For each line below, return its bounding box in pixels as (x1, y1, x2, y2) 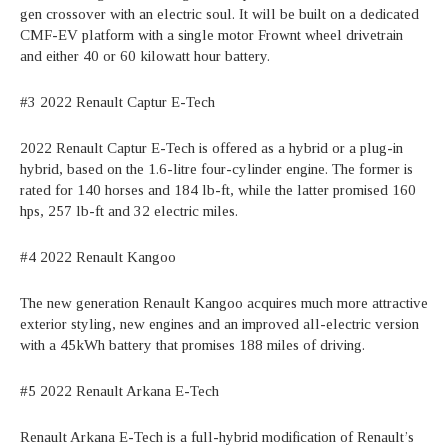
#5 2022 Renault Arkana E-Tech (20, 382, 219, 399)
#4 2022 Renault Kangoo (20, 248, 176, 265)
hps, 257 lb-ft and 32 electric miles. (20, 202, 238, 219)
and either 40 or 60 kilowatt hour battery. (20, 47, 270, 64)
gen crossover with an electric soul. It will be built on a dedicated (20, 5, 419, 22)
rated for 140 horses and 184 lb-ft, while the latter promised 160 (20, 181, 416, 198)
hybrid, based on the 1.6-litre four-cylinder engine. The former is (20, 160, 413, 177)
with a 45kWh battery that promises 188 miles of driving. (20, 336, 365, 353)
